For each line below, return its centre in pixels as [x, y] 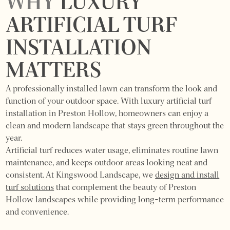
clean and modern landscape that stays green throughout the [115, 126]
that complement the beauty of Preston [125, 188]
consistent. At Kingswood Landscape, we [81, 175]
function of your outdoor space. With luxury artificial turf [109, 101]
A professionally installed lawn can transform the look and [112, 89]
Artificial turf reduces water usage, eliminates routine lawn [112, 151]
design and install [187, 175]
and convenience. [37, 212]
